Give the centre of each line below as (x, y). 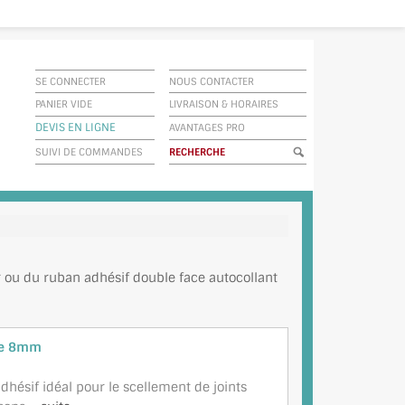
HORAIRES (254, 104)
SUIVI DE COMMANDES (89, 152)
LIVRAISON (194, 104)
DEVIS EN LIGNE (75, 127)
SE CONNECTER (71, 81)
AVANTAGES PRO (207, 127)
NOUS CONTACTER (212, 81)
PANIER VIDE (64, 104)
